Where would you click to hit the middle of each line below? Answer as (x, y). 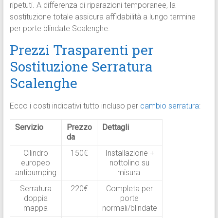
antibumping (36, 173)
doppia (36, 199)
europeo (36, 163)
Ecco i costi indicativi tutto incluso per (75, 106)
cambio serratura (169, 106)
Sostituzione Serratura (81, 67)
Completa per (130, 189)
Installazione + (129, 153)
